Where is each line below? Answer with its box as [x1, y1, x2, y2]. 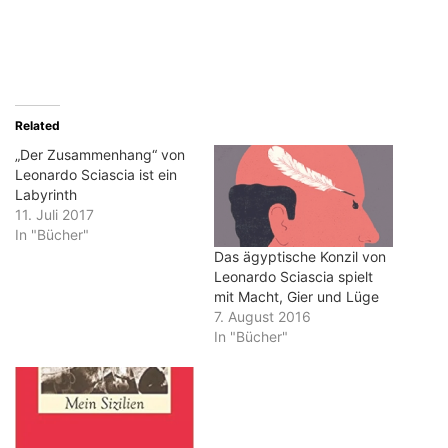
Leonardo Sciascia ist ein [15, 165, 177, 183]
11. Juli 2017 [15, 205, 94, 223]
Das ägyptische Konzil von [214, 247, 386, 265]
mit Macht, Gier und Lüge [214, 287, 379, 305]
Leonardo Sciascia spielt [214, 267, 373, 285]
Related [15, 117, 60, 133]
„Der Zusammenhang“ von [15, 145, 185, 163]
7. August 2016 [214, 307, 311, 325]
